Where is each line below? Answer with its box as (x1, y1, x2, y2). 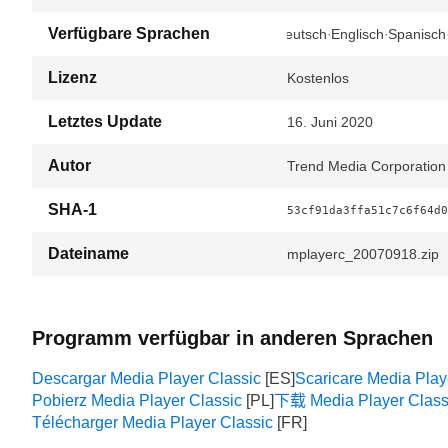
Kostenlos (287, 70, 349, 86)
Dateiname (48, 245, 129, 262)
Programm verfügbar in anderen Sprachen (32, 327, 433, 349)
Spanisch (388, 26, 446, 42)
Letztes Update (48, 113, 162, 130)
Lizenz (48, 69, 97, 86)
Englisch (331, 26, 384, 42)
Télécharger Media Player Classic (32, 414, 273, 431)
